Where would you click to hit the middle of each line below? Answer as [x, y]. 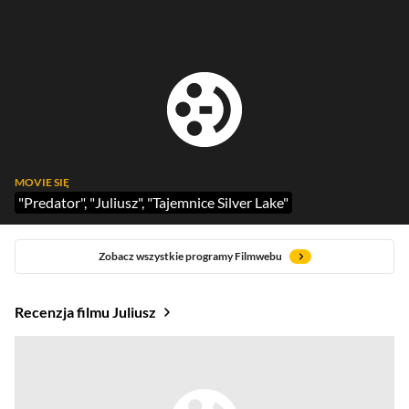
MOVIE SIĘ [42, 182]
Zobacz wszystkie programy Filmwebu [190, 256]
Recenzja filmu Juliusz [85, 312]
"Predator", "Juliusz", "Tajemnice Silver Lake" [153, 202]
